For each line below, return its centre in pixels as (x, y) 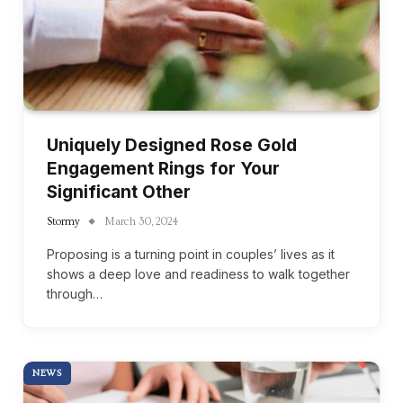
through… (75, 294)
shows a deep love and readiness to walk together (198, 274)
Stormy (63, 222)
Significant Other (119, 192)
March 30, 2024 (141, 222)
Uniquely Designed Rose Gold (172, 145)
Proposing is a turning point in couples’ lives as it (191, 254)
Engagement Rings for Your (163, 169)
